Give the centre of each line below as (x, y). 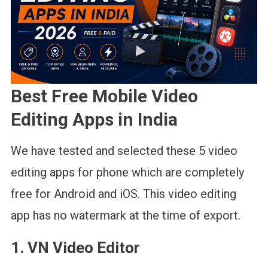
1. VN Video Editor (75, 247)
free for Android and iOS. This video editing (123, 194)
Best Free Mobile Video (104, 96)
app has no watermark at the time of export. (125, 215)
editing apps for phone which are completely (127, 172)
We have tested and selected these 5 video (124, 150)
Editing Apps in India (94, 119)
